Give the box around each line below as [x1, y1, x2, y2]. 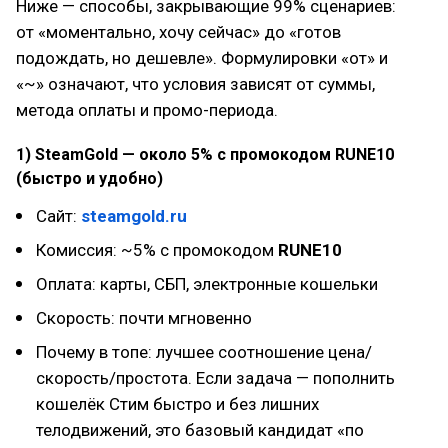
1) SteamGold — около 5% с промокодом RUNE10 [16, 145, 394, 164]
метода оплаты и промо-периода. [16, 100, 278, 120]
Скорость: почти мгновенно [36, 308, 252, 328]
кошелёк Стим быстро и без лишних [36, 394, 319, 414]
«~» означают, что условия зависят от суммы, [16, 74, 375, 94]
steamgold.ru [81, 206, 187, 226]
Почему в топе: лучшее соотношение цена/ [36, 342, 372, 362]
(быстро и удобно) [16, 169, 163, 188]
